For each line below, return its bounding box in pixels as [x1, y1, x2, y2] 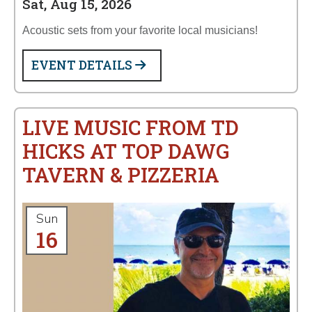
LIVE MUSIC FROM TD [22, 114, 239, 141]
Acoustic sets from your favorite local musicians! [22, 24, 258, 36]
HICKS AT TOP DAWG [22, 138, 229, 164]
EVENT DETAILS [31, 57, 135, 73]
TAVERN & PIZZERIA [22, 162, 219, 188]
